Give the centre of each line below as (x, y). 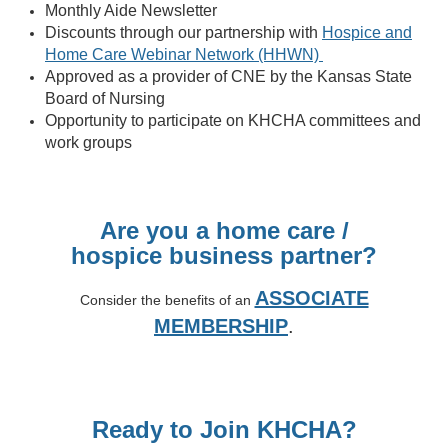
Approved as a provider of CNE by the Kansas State (228, 77)
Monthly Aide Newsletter (131, 11)
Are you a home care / (224, 231)
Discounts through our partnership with (183, 33)
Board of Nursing (105, 99)
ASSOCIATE (311, 298)
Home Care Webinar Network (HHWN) (184, 55)
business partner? (273, 256)
